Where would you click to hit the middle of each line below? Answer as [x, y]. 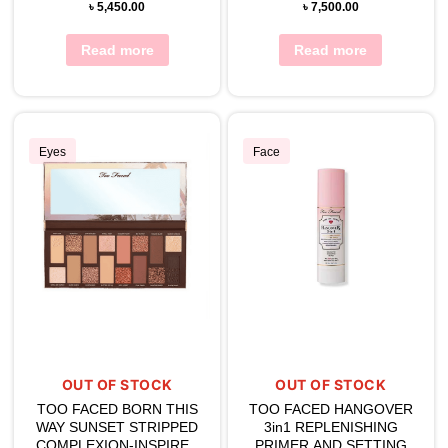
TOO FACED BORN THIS [117, 408]
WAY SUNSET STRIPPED [117, 426]
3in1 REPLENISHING [330, 426]
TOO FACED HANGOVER [330, 408]
